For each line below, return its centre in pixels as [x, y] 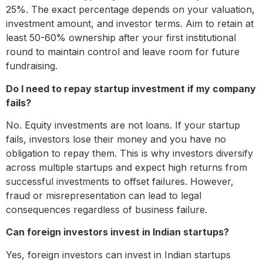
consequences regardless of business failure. [107, 210]
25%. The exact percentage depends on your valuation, [130, 10]
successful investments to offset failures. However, [120, 182]
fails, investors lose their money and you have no [116, 139]
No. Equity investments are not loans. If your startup [123, 125]
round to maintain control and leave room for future [123, 52]
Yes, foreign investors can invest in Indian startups [118, 254]
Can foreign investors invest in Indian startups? [117, 232]
